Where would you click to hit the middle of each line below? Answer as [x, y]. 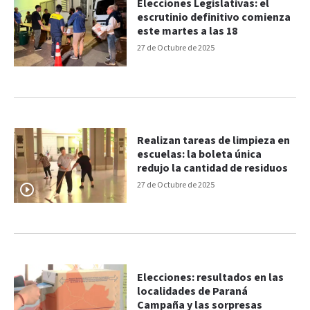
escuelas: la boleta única [200, 154]
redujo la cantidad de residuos [213, 168]
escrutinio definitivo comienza [214, 18]
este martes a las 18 [188, 32]
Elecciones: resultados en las [211, 277]
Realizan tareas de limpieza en [214, 140]
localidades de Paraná [193, 291]
